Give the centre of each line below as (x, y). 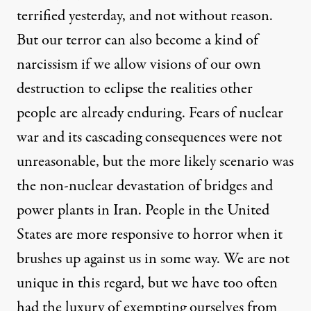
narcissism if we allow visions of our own (139, 65)
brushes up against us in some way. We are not (153, 259)
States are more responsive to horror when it (150, 235)
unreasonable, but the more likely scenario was (155, 162)
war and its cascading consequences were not (149, 138)
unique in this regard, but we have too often (147, 284)
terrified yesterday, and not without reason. (145, 16)
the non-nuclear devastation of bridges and (145, 186)
